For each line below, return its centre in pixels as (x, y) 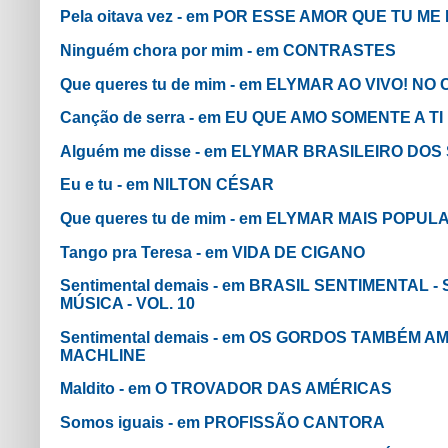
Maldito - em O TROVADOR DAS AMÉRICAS (226, 389)
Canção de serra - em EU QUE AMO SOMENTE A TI (251, 118)
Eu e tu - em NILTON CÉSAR (167, 185)
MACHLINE (103, 355)
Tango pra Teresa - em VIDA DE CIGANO (212, 252)
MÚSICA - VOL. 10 (127, 304)
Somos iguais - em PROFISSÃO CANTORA (222, 422)
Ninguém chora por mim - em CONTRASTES (228, 51)
